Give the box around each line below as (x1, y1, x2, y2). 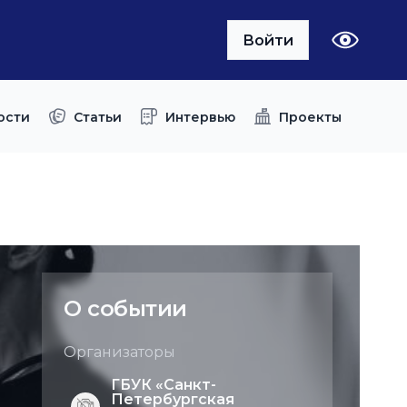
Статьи (74, 108, 122, 125)
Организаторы (64, 343, 175, 361)
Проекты (279, 108, 342, 125)
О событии (64, 295, 187, 322)
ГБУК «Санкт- (111, 376, 216, 393)
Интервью (165, 108, 235, 125)
